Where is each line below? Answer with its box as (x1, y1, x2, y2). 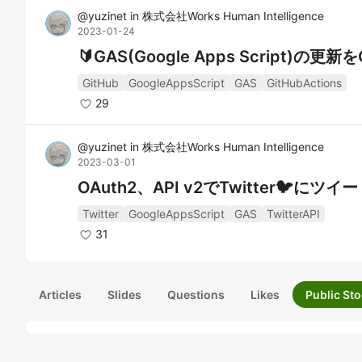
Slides (107, 288, 141, 301)
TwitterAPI (267, 207, 320, 221)
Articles (39, 288, 82, 301)
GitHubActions (267, 76, 342, 90)
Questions (167, 288, 225, 301)
